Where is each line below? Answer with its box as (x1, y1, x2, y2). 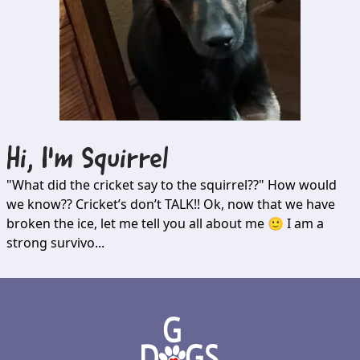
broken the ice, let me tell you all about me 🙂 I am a (6, 215, 324, 233)
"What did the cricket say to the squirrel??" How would (6, 176, 337, 194)
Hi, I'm (6, 146, 81, 176)
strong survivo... (6, 234, 104, 252)
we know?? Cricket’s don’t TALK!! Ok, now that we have (6, 195, 335, 214)
